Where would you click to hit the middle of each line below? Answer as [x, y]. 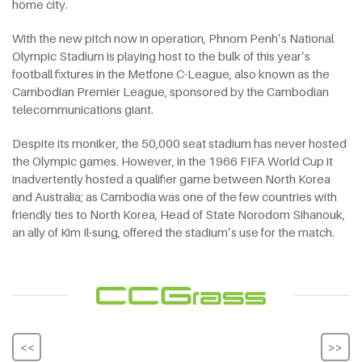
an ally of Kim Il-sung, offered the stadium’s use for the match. [173, 232]
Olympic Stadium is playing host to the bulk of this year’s [161, 56]
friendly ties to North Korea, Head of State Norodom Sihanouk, [179, 215]
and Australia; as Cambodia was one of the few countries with [175, 197]
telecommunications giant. [83, 109]
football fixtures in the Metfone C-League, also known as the [171, 74]
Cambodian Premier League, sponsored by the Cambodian [170, 92]
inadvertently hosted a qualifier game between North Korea [171, 179]
